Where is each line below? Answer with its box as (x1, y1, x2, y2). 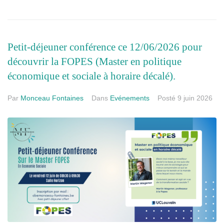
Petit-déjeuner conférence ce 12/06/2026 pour (7, 40, 202, 53)
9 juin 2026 (177, 93, 212, 102)
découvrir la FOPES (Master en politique (7, 55, 181, 67)
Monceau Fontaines (20, 93, 83, 102)
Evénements (110, 93, 149, 102)
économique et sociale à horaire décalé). (7, 69, 175, 82)
